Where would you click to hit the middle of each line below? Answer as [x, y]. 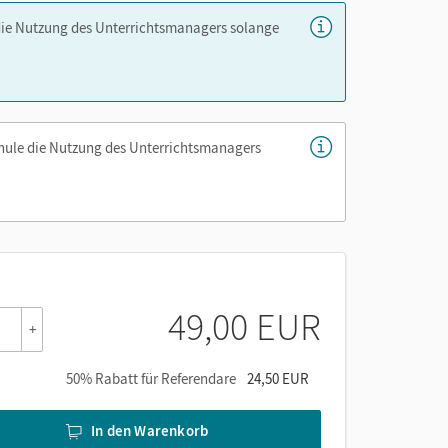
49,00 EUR [244, 326]
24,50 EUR [278, 378]
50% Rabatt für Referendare [151, 378]
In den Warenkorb [150, 431]
